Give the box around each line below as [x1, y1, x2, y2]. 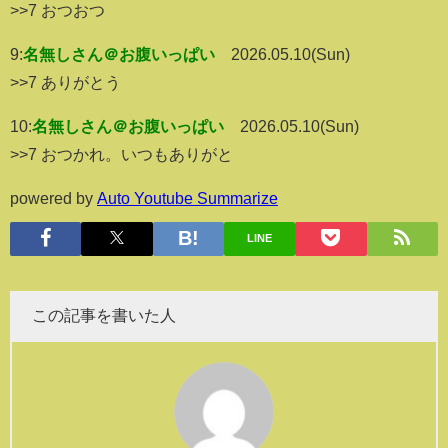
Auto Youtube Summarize [97, 189, 278, 206]
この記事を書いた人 [32, 306, 176, 323]
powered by [10, 189, 97, 206]
